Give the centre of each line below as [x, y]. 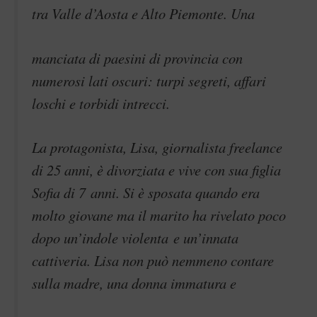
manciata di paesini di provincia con [137, 58]
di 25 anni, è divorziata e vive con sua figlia [156, 170]
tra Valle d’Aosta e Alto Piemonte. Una [143, 13]
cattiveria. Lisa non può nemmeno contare [153, 261]
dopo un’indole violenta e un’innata [135, 238]
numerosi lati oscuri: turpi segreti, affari [149, 80]
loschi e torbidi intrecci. [101, 103]
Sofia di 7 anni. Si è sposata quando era [146, 193]
